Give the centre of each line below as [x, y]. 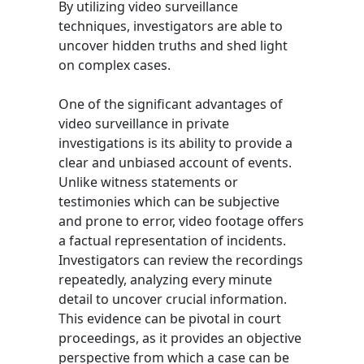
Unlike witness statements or [148, 182]
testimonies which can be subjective [169, 201]
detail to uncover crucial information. [173, 299]
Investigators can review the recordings [181, 260]
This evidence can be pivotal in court [170, 318]
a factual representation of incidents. [172, 240]
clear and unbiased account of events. [175, 162]
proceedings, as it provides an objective [180, 338]
